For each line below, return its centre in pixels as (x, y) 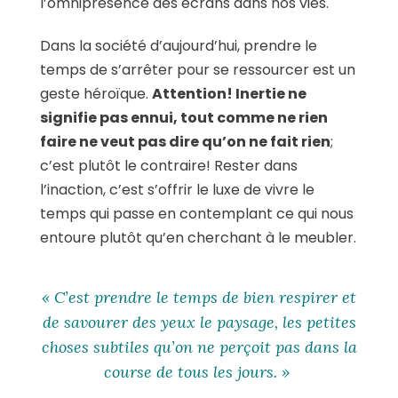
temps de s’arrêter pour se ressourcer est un (198, 69)
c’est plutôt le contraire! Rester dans (169, 165)
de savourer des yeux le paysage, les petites (199, 322)
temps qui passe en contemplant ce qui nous (197, 213)
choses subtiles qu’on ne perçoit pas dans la (199, 346)
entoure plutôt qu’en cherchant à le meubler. (198, 237)
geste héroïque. (96, 93)
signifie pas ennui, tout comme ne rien (184, 117)
